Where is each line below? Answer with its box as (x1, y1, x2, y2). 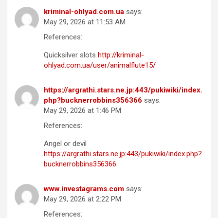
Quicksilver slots (44, 51, 98, 60)
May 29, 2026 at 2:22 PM (44, 195, 121, 204)
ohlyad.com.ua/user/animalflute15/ (44, 61, 156, 70)
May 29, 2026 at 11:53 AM (44, 18, 126, 27)
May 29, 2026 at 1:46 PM (44, 106, 121, 115)
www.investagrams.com (44, 184, 124, 194)
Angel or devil (44, 139, 87, 148)
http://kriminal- (98, 51, 144, 60)
